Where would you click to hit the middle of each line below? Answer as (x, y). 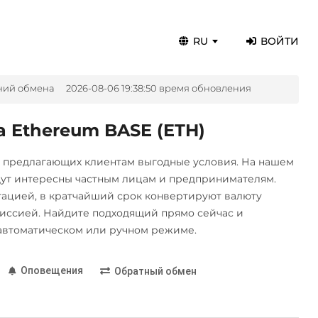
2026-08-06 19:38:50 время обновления (158, 88)
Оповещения (51, 270)
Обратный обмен (155, 272)
